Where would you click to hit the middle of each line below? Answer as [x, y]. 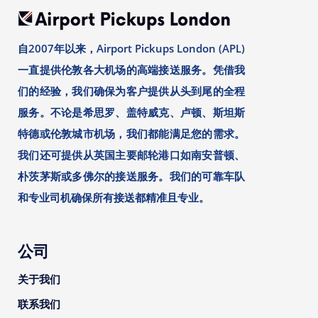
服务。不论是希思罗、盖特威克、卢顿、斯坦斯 [131, 112]
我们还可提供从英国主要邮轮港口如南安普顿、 [131, 155]
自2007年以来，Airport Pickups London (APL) [131, 48]
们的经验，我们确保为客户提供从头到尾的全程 [131, 91]
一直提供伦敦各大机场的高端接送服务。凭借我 [131, 70]
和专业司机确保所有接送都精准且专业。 [114, 197]
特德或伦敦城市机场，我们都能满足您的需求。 [131, 133]
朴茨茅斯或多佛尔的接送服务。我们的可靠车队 [131, 176]
